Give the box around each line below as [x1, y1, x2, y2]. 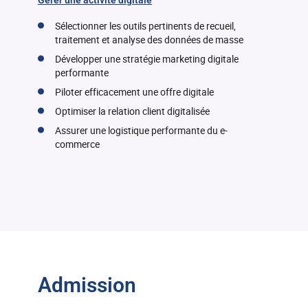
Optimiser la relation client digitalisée [55, 104, 210, 118]
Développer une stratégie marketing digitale [55, 52, 239, 65]
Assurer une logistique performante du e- [55, 124, 228, 137]
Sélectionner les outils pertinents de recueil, [55, 19, 236, 32]
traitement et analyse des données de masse [55, 33, 243, 46]
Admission [38, 273, 136, 297]
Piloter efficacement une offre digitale [55, 85, 214, 98]
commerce [55, 137, 100, 151]
